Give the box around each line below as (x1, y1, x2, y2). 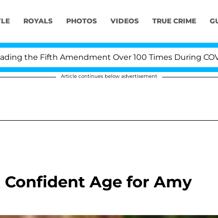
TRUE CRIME (152, 17, 196, 26)
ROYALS (23, 17, 53, 26)
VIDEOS (110, 17, 139, 26)
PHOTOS (66, 17, 97, 26)
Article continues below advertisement (61, 73, 157, 79)
